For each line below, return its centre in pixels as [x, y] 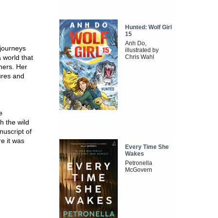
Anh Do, [136, 44]
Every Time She [147, 147]
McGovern [139, 170]
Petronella [139, 163]
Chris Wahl [140, 57]
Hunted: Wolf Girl [149, 27]
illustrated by [142, 50]
